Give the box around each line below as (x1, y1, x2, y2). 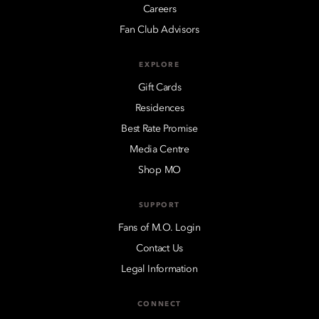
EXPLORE (139, 61, 180, 68)
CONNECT (137, 300, 182, 308)
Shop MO (138, 164, 181, 175)
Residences (135, 103, 184, 113)
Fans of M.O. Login (118, 222, 201, 233)
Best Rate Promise (121, 123, 198, 134)
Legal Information (121, 263, 198, 274)
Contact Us (136, 243, 183, 253)
